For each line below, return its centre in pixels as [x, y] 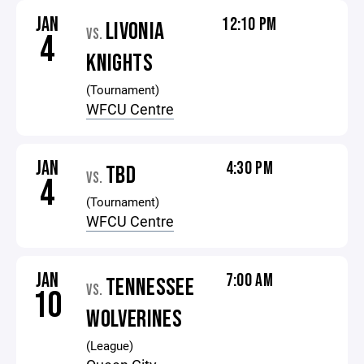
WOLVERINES [134, 319]
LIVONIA [135, 32]
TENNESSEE [150, 288]
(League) [110, 345]
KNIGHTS [119, 63]
